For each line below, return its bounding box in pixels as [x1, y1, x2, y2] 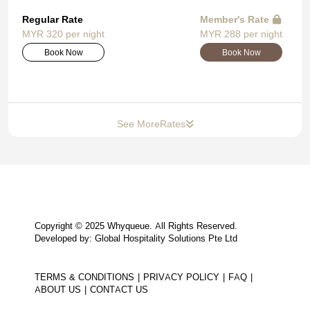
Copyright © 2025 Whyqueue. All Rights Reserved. [35, 220, 237, 231]
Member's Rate [200, 13, 269, 25]
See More [116, 118, 160, 129]
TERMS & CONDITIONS [35, 271, 134, 282]
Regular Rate [22, 13, 83, 25]
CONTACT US [90, 284, 148, 295]
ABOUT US [35, 284, 81, 295]
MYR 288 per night [200, 28, 282, 39]
